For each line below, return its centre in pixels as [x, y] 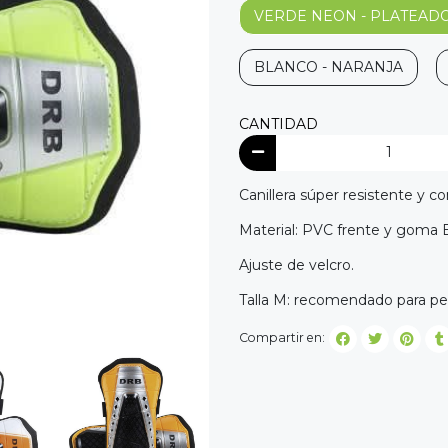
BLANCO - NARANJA [328, 67]
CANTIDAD [278, 124]
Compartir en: [282, 338]
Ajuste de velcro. [298, 264]
